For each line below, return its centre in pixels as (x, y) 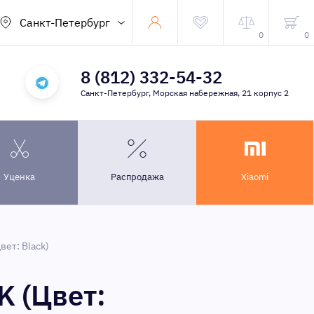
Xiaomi (255, 177)
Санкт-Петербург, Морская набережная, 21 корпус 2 (184, 93)
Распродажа (137, 177)
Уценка (19, 177)
